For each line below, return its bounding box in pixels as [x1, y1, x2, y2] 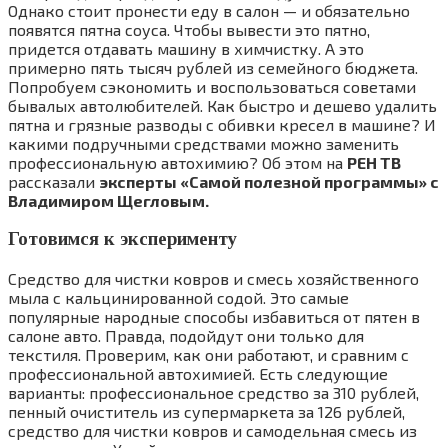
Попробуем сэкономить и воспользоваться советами [8, 76, 416, 96]
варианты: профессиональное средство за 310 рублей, [8, 383, 419, 403]
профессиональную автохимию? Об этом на [8, 152, 347, 172]
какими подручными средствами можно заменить [8, 133, 399, 153]
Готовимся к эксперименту [8, 228, 237, 250]
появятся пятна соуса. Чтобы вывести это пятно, [8, 19, 370, 39]
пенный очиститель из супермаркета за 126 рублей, [8, 402, 405, 422]
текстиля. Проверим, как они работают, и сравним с [8, 345, 409, 365]
